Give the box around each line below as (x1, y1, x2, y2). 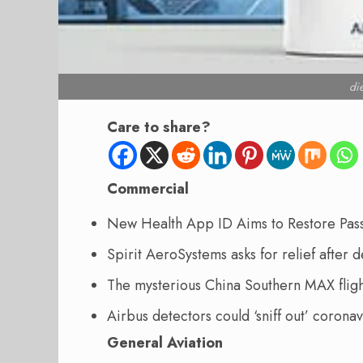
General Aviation (107, 332, 223, 354)
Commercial (107, 178, 189, 200)
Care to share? (107, 117, 211, 139)
